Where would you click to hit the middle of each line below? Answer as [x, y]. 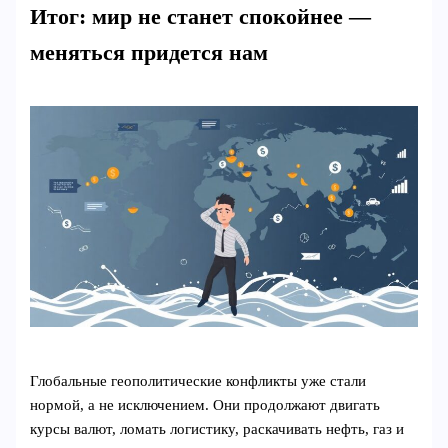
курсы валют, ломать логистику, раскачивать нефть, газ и [217, 429]
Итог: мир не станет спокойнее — [201, 17]
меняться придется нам [149, 53]
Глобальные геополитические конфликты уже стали [198, 381]
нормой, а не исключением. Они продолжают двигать [205, 405]
